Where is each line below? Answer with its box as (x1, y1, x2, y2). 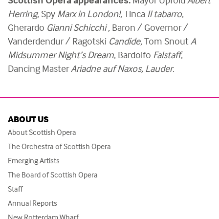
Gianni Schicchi (46, 21, 108, 34)
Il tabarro (147, 7, 182, 20)
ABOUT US (8, 113, 48, 125)
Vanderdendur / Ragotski (8, 35, 109, 47)
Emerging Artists (8, 155, 60, 166)
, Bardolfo (114, 48, 153, 61)
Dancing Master (8, 62, 71, 75)
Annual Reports (8, 198, 57, 208)
